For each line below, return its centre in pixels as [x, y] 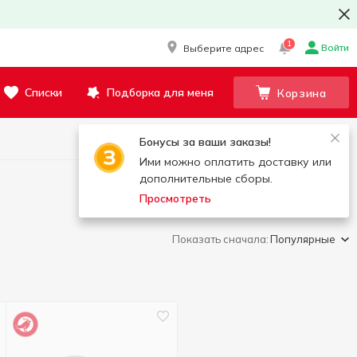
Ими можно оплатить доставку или [235, 162]
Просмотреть [175, 198]
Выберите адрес [224, 48]
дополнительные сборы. [206, 178]
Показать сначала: [220, 239]
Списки [43, 92]
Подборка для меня [160, 92]
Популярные [303, 239]
